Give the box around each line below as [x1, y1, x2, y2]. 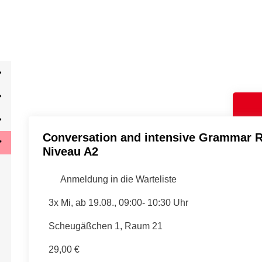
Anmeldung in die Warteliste [58, 174, 177, 184]
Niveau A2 [43, 145, 98, 158]
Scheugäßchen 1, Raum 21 [48, 221, 163, 231]
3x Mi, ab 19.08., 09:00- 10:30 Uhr [48, 198, 188, 208]
